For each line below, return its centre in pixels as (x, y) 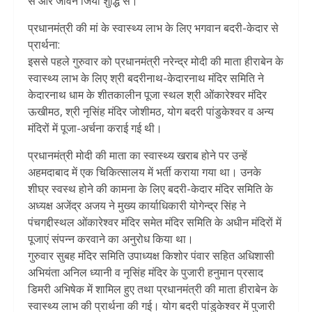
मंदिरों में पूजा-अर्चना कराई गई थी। (95, 128)
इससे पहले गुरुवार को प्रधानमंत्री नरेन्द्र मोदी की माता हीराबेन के (156, 61)
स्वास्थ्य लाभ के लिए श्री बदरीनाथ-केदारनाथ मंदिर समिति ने (146, 78)
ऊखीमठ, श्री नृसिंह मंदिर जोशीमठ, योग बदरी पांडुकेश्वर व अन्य (151, 111)
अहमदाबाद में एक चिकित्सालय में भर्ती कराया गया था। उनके (145, 172)
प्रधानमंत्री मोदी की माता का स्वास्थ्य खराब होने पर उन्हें (138, 155)
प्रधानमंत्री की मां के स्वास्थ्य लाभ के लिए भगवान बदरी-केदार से (153, 28)
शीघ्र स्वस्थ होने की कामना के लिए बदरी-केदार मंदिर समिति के (150, 188)
